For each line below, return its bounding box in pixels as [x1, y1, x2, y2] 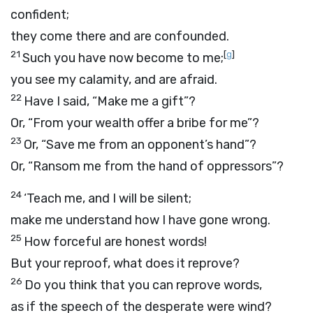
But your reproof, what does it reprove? [10, 256, 240, 271]
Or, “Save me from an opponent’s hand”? [24, 137, 256, 152]
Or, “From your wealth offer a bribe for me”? [10, 115, 259, 131]
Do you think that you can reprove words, [24, 277, 262, 293]
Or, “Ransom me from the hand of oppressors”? [10, 159, 284, 174]
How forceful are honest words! [24, 234, 207, 249]
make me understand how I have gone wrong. [10, 212, 270, 228]
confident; [10, 7, 69, 22]
